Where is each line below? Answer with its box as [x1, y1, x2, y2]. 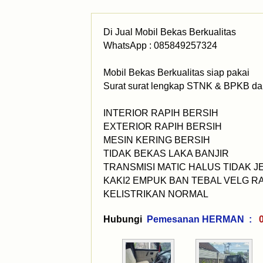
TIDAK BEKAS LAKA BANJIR [103, 149, 231, 159]
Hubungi [103, 214, 142, 224]
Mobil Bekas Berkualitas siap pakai [103, 68, 249, 77]
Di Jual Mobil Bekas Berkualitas [103, 27, 238, 37]
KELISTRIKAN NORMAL [103, 189, 213, 199]
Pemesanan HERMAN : [147, 214, 257, 224]
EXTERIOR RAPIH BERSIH [103, 122, 222, 131]
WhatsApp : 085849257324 [103, 41, 217, 50]
